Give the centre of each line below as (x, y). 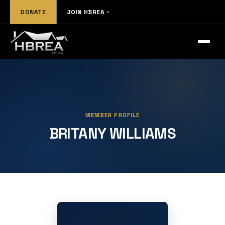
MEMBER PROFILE (113, 115)
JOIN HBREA (86, 12)
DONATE (33, 12)
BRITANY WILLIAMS (113, 133)
